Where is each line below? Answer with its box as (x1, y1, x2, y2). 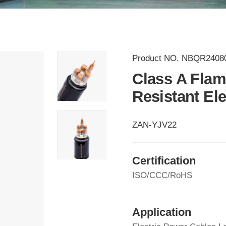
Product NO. (132, 53, 182, 63)
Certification (132, 154, 196, 167)
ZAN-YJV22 (132, 120, 177, 130)
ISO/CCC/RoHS (132, 171, 193, 181)
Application (132, 206, 192, 219)
